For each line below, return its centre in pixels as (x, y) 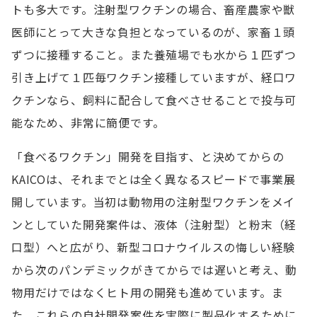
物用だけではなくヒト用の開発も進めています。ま (148, 292)
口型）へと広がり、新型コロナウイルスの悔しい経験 (154, 247)
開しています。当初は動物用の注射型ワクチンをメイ (154, 202)
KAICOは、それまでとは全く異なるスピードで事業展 (154, 179)
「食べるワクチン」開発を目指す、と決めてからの (148, 156)
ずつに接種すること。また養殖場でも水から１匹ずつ (154, 54)
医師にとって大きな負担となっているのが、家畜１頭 (154, 32)
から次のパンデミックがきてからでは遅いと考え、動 (155, 270)
